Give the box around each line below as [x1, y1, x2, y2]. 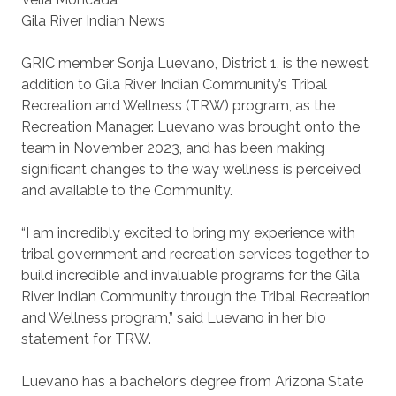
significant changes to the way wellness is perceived [21, 161, 361, 178]
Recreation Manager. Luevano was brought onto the [21, 118, 360, 135]
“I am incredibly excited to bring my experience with [21, 225, 355, 241]
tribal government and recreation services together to [21, 246, 369, 263]
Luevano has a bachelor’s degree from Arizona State [21, 373, 363, 390]
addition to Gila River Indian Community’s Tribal [21, 76, 327, 93]
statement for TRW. [21, 331, 151, 347]
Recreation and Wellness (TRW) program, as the [21, 97, 335, 114]
